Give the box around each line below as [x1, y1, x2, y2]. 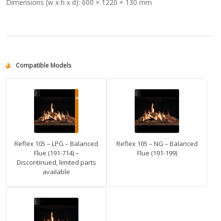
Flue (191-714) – [34, 148, 79, 158]
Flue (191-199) [137, 148, 177, 158]
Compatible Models [14, 61, 71, 70]
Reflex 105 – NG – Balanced [116, 139, 198, 148]
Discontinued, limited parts [16, 158, 96, 167]
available [42, 167, 70, 177]
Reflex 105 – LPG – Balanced [14, 139, 98, 148]
